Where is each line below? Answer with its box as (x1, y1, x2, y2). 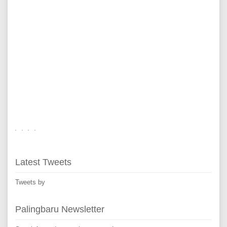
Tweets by (15, 178, 45, 186)
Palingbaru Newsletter (15, 204, 104, 214)
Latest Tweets (15, 157, 71, 167)
